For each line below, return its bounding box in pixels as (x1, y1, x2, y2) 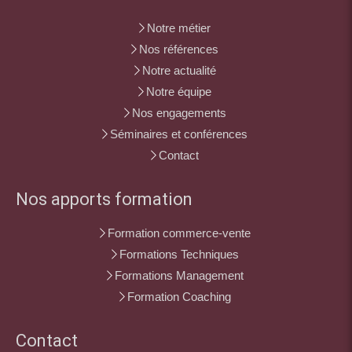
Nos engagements (131, 105, 226, 119)
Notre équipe (146, 84, 211, 98)
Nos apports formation (16, 186, 192, 212)
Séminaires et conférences (110, 126, 247, 141)
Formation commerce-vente (107, 225, 251, 240)
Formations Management (114, 268, 244, 282)
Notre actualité (141, 63, 216, 77)
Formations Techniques (119, 247, 239, 261)
